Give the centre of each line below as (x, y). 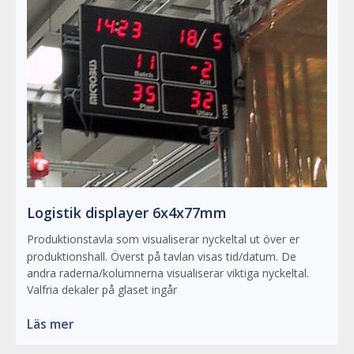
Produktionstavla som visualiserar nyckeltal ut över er (163, 239)
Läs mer (51, 324)
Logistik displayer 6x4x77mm (127, 212)
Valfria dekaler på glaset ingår (102, 289)
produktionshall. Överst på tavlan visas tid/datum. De (162, 256)
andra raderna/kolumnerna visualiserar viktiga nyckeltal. (168, 273)
